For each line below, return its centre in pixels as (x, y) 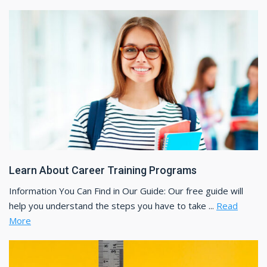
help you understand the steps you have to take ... (113, 205)
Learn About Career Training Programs (103, 170)
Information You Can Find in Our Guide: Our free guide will (126, 190)
